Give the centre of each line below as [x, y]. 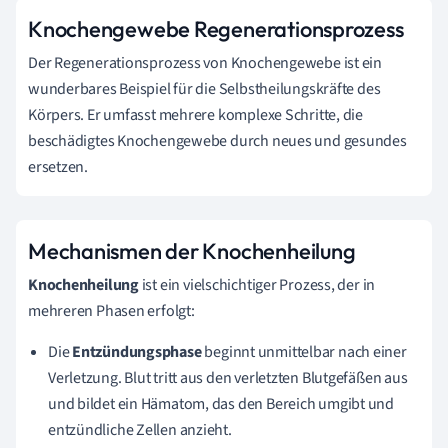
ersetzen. [58, 167]
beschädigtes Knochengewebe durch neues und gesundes [217, 141]
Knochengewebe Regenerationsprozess [216, 29]
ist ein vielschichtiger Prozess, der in [257, 285]
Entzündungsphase [137, 352]
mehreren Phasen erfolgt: [111, 311]
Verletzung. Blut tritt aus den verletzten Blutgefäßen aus [228, 378]
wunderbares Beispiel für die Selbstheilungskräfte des [204, 89]
